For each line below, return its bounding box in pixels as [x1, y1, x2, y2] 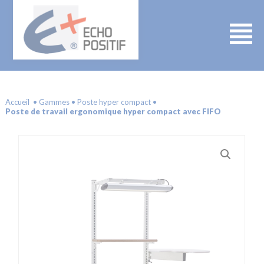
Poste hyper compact [77, 97, 151, 107]
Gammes [38, 97, 70, 107]
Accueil [5, 97, 29, 107]
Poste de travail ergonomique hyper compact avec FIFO [5, 107, 221, 116]
